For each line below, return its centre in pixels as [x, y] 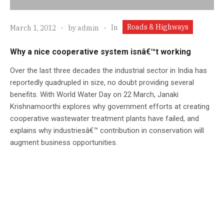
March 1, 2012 [33, 28]
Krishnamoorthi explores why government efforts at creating [110, 106]
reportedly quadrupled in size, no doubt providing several [102, 82]
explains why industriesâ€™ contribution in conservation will [107, 130]
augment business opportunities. [64, 142]
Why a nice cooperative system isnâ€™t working [100, 51]
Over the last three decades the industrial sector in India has [108, 70]
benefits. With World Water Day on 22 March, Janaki [94, 94]
